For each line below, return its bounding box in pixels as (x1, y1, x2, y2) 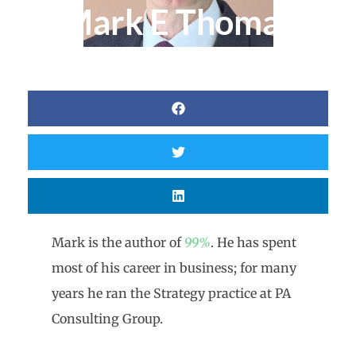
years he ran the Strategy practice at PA (52, 285, 291, 302)
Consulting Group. (52, 311, 163, 327)
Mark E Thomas (60, 2, 296, 43)
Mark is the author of (52, 234, 184, 251)
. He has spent (211, 234, 296, 251)
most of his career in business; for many (52, 260, 296, 277)
